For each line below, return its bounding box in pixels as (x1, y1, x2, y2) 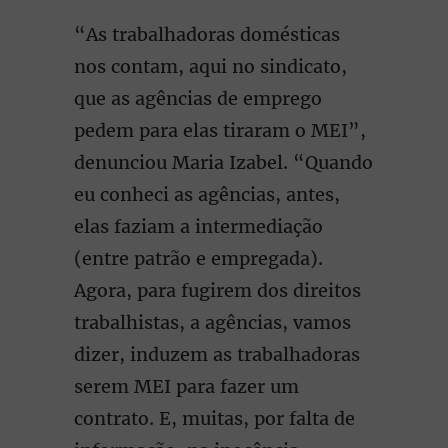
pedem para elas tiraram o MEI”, (74, 119, 366, 142)
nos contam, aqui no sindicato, (74, 55, 347, 78)
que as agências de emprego (74, 87, 322, 110)
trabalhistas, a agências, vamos (74, 311, 351, 334)
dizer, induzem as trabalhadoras (74, 343, 360, 366)
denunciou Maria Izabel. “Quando (74, 151, 373, 174)
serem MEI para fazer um (74, 375, 299, 398)
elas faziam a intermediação (74, 215, 323, 238)
